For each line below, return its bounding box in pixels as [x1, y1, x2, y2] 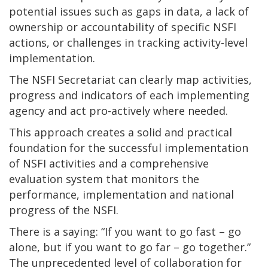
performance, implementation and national [9, 187, 234, 202]
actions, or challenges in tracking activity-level [9, 35, 248, 50]
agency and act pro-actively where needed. [9, 103, 228, 118]
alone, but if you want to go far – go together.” [9, 239, 251, 254]
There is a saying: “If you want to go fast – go [9, 224, 241, 239]
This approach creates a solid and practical [9, 124, 232, 139]
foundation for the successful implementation [9, 140, 248, 155]
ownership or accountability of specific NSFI [9, 19, 236, 34]
